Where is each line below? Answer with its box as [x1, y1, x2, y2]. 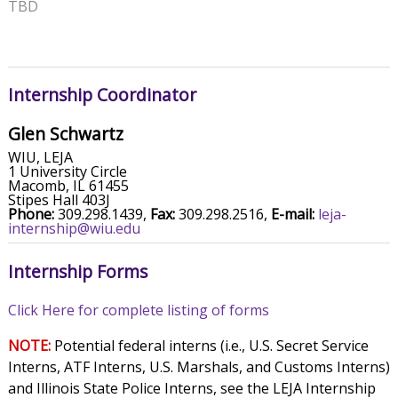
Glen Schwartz [7, 121, 123, 146]
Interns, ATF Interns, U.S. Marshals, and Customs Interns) [7, 357, 390, 378]
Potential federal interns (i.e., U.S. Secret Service [53, 336, 369, 356]
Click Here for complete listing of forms [7, 300, 269, 321]
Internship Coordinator [7, 83, 196, 107]
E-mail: [270, 204, 314, 225]
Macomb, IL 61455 [7, 176, 129, 196]
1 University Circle [7, 162, 127, 182]
